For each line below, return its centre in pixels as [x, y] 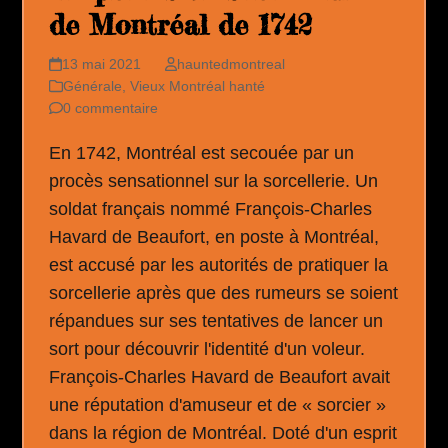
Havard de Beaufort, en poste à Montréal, [214, 237]
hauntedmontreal [230, 64]
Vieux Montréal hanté [198, 86]
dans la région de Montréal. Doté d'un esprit [223, 433]
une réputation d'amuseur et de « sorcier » [218, 405]
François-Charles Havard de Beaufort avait [220, 377]
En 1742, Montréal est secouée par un [202, 153]
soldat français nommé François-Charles [211, 209]
